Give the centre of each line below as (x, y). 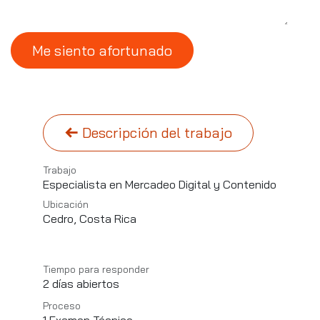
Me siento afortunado (102, 50)
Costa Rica (108, 218)
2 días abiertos (81, 283)
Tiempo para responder (96, 269)
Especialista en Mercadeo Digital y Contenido (160, 184)
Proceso (62, 305)
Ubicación (66, 204)
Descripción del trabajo (155, 133)
